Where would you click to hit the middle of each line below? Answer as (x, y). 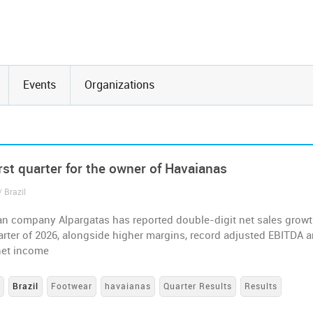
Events (39, 85)
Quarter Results (198, 286)
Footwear (72, 286)
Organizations (119, 85)
